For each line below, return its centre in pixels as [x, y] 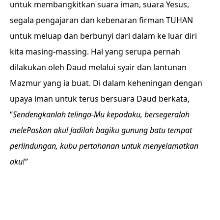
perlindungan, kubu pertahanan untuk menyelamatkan [104, 146]
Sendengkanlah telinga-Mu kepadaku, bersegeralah [101, 114]
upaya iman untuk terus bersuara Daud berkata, [100, 99]
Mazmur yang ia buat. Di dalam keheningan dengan [106, 83]
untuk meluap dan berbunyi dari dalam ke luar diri [103, 36]
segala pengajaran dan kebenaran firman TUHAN [101, 20]
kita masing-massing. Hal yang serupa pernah [95, 52]
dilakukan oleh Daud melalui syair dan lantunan [98, 67]
